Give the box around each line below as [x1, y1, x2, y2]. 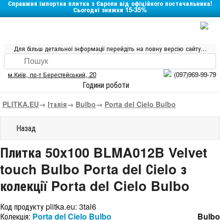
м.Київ [8, 70, 26, 79]
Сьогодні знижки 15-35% [73, 5, 147, 14]
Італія [48, 99, 67, 109]
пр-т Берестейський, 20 [30, 70, 96, 79]
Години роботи [82, 79, 133, 90]
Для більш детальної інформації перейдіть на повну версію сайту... [13, 44, 207, 53]
